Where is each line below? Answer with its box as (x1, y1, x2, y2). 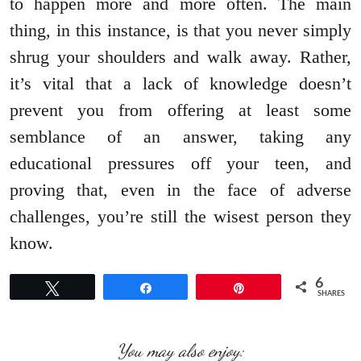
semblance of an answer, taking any (10, 126, 351, 147)
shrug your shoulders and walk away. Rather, (10, 46, 351, 67)
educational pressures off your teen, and (10, 152, 351, 173)
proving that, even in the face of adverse (10, 179, 351, 200)
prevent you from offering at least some (10, 99, 351, 120)
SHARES (317, 289, 346, 297)
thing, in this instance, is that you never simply (10, 19, 351, 40)
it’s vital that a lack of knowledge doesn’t (10, 73, 351, 93)
